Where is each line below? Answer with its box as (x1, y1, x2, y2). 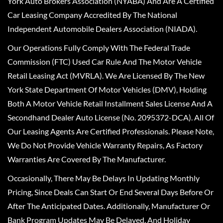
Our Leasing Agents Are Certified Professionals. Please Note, (7, 126, 214, 136)
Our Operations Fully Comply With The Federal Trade (7, 42, 190, 52)
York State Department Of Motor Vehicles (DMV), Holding (7, 84, 207, 94)
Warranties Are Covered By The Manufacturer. (7, 154, 166, 164)
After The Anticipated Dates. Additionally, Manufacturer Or (7, 201, 210, 211)
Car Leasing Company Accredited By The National (7, 9, 177, 19)
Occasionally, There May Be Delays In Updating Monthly (7, 173, 200, 183)
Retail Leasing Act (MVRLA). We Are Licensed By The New (7, 70, 205, 80)
